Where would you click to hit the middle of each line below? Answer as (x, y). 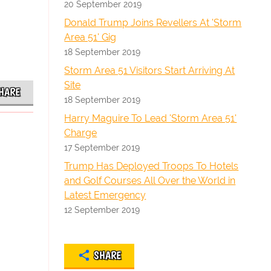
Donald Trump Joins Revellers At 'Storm (153, 23)
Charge (81, 133)
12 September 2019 (102, 210)
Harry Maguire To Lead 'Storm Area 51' (151, 118)
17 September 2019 (102, 147)
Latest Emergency (105, 195)
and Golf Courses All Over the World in (150, 181)
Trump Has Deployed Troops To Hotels (152, 166)
